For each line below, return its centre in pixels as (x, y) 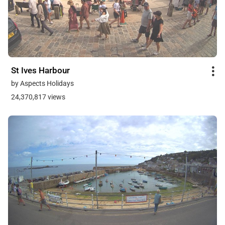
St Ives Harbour (40, 71)
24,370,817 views (38, 97)
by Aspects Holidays (42, 84)
